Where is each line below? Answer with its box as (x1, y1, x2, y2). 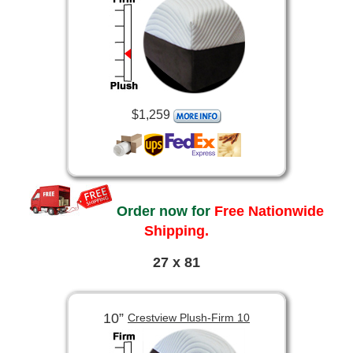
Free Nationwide (210, 203, 324, 220)
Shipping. (144, 223, 209, 240)
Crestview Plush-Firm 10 (128, 310, 250, 324)
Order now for (117, 203, 210, 220)
